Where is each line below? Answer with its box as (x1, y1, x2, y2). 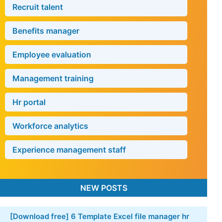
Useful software (54, 48, 131, 60)
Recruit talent (12, 73, 63, 83)
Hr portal (12, 168, 46, 178)
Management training (12, 144, 94, 155)
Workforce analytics (12, 192, 88, 202)
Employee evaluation (12, 120, 91, 131)
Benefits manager (12, 97, 79, 107)
